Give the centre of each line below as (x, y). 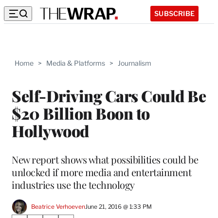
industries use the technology (73, 184)
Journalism (135, 63)
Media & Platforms (76, 63)
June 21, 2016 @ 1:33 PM (118, 207)
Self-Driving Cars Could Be (109, 95)
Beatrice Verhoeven (58, 207)
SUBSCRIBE (174, 13)
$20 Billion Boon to (81, 113)
